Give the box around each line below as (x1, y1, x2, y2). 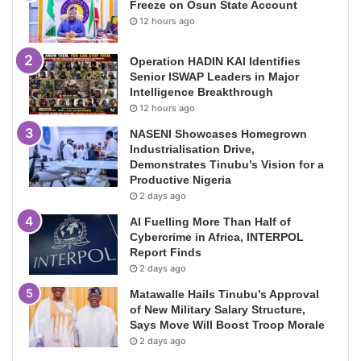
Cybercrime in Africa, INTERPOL (130, 230, 304, 244)
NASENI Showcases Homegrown (130, 127, 307, 141)
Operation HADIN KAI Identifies (130, 55, 301, 68)
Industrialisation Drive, (130, 143, 255, 156)
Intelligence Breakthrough (130, 85, 273, 99)
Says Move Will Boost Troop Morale (130, 318, 325, 332)
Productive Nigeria (130, 173, 231, 187)
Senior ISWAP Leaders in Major (130, 70, 299, 84)
